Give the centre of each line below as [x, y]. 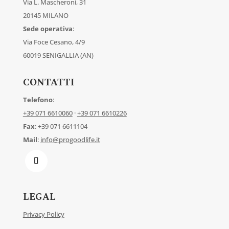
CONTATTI [48, 83]
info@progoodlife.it [70, 140]
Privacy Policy [43, 214]
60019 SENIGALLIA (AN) [58, 55]
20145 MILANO [45, 16]
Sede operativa [48, 29]
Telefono [38, 100]
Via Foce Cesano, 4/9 [54, 42]
